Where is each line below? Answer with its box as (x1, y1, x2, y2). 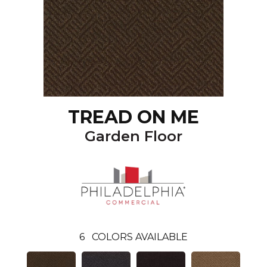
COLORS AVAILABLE (92, 231, 188, 243)
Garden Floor (85, 128, 182, 145)
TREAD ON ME (68, 106, 199, 128)
